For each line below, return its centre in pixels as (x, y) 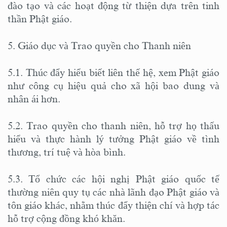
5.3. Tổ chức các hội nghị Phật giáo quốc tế (113, 179)
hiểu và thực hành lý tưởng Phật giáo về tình (113, 139)
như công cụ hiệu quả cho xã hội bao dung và (113, 85)
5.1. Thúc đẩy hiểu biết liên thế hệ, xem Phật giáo (113, 72)
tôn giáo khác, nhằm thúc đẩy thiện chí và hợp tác (113, 205)
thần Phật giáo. (40, 18)
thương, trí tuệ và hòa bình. (68, 152)
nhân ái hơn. (35, 99)
